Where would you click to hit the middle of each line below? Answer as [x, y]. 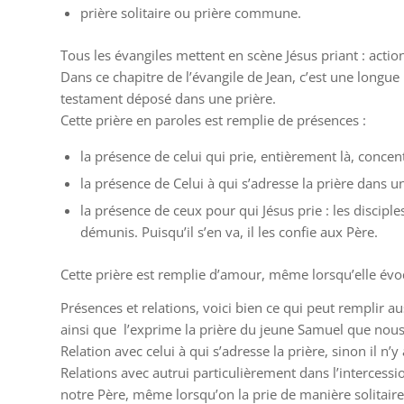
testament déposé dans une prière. [168, 99]
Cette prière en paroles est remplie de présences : [213, 120]
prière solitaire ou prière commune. [191, 13]
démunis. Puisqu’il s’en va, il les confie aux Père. [229, 231]
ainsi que [88, 329]
